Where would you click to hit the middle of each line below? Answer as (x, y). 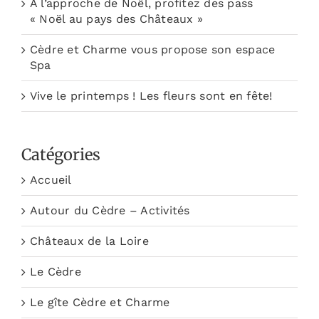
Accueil (51, 180)
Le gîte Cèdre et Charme (100, 303)
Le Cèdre (56, 272)
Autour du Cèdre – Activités (110, 211)
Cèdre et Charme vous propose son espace (153, 50)
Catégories (61, 155)
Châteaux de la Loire (89, 241)
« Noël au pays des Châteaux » (116, 19)
